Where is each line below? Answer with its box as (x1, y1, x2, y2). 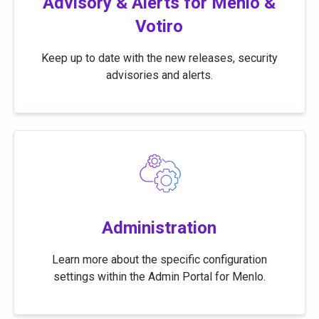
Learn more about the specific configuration (51, 253, 267, 266)
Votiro (135, 16, 184, 36)
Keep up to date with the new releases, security (41, 51, 278, 65)
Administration (102, 218, 217, 238)
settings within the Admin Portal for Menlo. (53, 270, 266, 283)
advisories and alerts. (105, 68, 213, 82)
